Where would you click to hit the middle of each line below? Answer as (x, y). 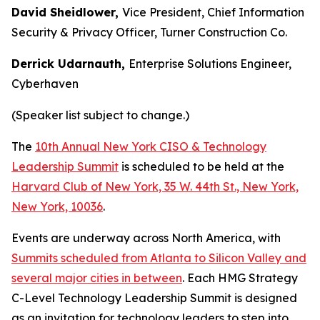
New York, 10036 (57, 206)
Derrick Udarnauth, (70, 63)
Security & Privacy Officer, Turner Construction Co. (149, 32)
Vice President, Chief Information (213, 12)
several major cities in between (97, 277)
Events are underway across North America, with (146, 237)
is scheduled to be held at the (201, 166)
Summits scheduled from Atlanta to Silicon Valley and (159, 257)
